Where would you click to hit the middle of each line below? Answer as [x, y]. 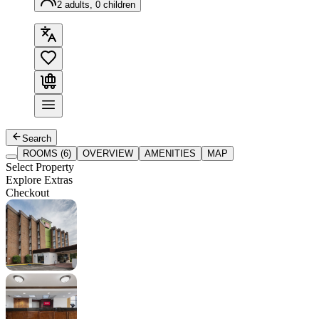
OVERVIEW [108, 154]
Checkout [27, 193]
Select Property [40, 167]
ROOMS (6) [47, 154]
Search [37, 139]
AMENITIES [170, 154]
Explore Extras [39, 180]
